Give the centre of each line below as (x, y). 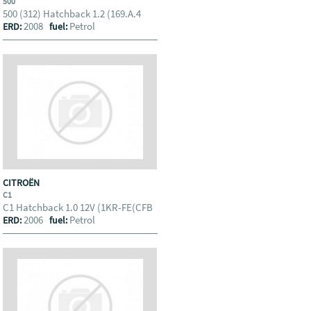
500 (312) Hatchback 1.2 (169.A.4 (73, 14)
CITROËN (23, 183)
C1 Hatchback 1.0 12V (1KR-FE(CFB (79, 207)
